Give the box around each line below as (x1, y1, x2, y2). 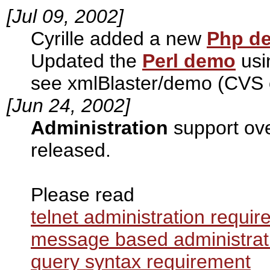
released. (31, 139, 111, 161)
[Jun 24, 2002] (7, 94, 130, 116)
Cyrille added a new (31, 27, 207, 49)
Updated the (31, 49, 142, 72)
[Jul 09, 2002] (7, 5, 124, 27)
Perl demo (142, 49, 236, 72)
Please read (31, 183, 134, 206)
